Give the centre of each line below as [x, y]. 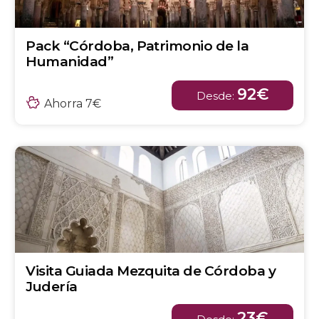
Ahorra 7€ [73, 103]
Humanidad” [70, 61]
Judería [52, 287]
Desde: [216, 96]
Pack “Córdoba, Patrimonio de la [137, 46]
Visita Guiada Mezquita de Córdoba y [151, 271]
